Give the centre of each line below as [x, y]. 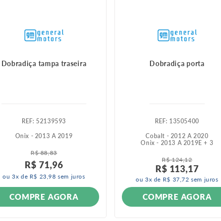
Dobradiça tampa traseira [44, 63]
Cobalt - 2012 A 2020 [177, 136]
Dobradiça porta [177, 63]
